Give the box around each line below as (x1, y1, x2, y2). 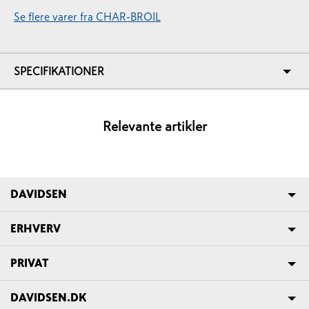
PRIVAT (10, 257, 48, 269)
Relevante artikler (102, 119, 207, 134)
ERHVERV (10, 223, 61, 235)
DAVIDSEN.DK (10, 292, 87, 303)
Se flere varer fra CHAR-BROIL (14, 11, 161, 23)
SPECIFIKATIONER (14, 66, 104, 77)
